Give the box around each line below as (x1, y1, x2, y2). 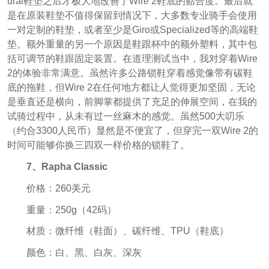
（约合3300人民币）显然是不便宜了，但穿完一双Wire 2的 (7, 125, 258, 136)
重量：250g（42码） (26, 204, 116, 215)
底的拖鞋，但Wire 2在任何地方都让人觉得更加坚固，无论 (7, 82, 256, 92)
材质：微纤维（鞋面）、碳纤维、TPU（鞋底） (26, 226, 229, 237)
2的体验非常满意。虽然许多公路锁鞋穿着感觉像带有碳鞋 (7, 67, 253, 78)
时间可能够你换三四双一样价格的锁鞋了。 (7, 139, 190, 150)
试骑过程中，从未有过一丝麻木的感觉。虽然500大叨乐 (7, 110, 244, 121)
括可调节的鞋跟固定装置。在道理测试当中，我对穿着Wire (7, 53, 258, 64)
